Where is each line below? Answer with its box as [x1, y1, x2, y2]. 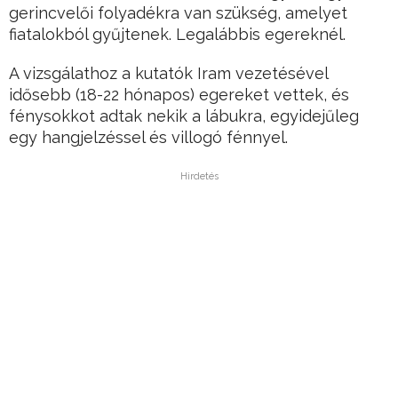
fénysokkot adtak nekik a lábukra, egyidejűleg [9, 107, 359, 126]
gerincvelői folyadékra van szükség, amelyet [9, 4, 347, 23]
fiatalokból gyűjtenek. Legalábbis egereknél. [9, 25, 346, 44]
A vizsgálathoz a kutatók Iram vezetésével [9, 64, 328, 84]
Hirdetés [179, 171, 219, 183]
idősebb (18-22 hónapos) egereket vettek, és [9, 85, 349, 105]
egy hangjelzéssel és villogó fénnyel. [9, 128, 288, 147]
